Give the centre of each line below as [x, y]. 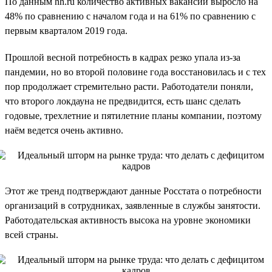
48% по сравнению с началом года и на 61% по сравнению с [130, 16]
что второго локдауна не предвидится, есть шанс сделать [123, 101]
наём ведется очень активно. [64, 130]
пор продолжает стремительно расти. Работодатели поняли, [129, 86]
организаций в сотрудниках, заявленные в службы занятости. [133, 205]
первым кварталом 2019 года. [66, 30]
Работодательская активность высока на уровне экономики [128, 220]
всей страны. [32, 234]
